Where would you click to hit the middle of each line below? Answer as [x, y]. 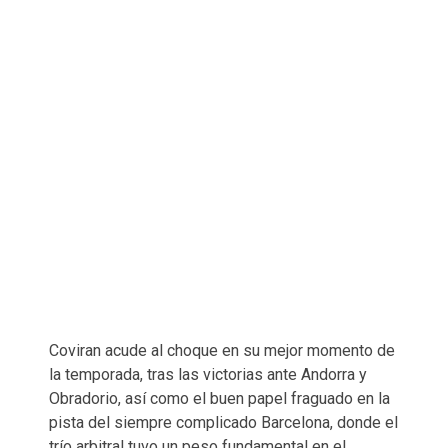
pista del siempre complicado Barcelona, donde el [223, 422]
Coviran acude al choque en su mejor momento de [222, 350]
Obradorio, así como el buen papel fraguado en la [219, 398]
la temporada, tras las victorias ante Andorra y [208, 374]
